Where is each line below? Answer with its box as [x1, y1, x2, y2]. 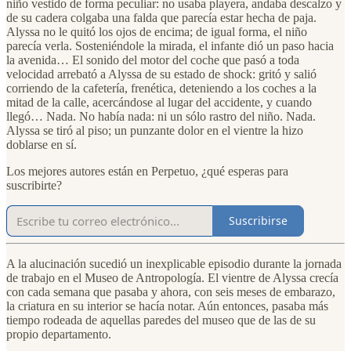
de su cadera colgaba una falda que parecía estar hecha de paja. [6, 10, 317, 24]
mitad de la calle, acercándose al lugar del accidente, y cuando [6, 95, 312, 109]
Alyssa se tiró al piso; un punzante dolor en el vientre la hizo [6, 123, 303, 137]
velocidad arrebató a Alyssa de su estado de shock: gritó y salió [6, 67, 317, 81]
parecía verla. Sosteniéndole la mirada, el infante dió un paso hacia [6, 38, 334, 52]
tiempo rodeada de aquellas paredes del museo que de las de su [6, 313, 316, 327]
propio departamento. [6, 327, 111, 341]
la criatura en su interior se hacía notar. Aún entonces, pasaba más [6, 299, 328, 313]
